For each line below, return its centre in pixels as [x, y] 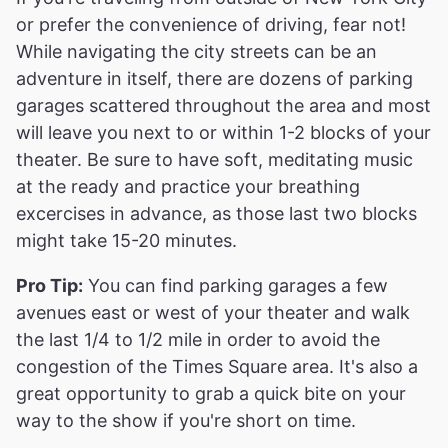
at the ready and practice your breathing [188, 186]
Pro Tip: [49, 285]
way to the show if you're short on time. [186, 420]
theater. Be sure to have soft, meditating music [214, 159]
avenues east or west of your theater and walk [213, 312]
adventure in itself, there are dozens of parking [214, 78]
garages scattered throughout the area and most [223, 105]
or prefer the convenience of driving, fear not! [211, 24]
